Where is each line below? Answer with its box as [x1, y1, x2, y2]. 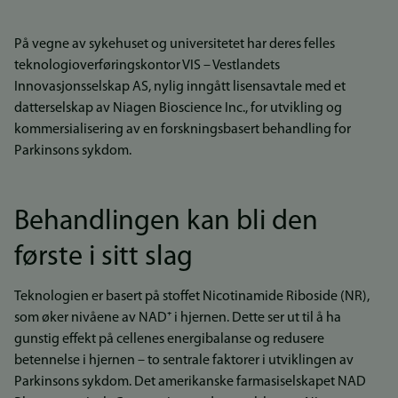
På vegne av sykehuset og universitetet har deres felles [14, 37, 335, 52]
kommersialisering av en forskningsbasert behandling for [14, 123, 351, 137]
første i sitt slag [14, 243, 193, 272]
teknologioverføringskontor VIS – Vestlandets [14, 59, 280, 73]
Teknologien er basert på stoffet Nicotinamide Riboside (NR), [14, 290, 370, 304]
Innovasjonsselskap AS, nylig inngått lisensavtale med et [14, 80, 346, 94]
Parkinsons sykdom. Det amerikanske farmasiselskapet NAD [14, 375, 366, 389]
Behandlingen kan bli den [14, 208, 318, 236]
